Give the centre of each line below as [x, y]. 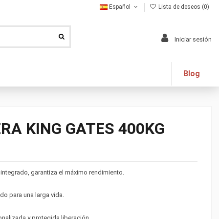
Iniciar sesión [193, 40]
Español [120, 7]
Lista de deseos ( [180, 7]
